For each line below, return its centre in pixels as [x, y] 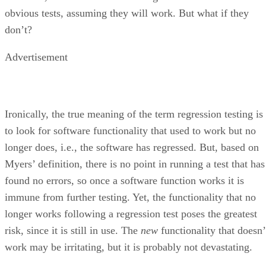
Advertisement [36, 57]
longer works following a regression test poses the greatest [131, 213]
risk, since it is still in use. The [73, 230]
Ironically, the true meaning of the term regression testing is [134, 114]
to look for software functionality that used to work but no [130, 130]
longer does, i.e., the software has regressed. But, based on [132, 147]
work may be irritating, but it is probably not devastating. [129, 247]
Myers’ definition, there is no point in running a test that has [135, 164]
